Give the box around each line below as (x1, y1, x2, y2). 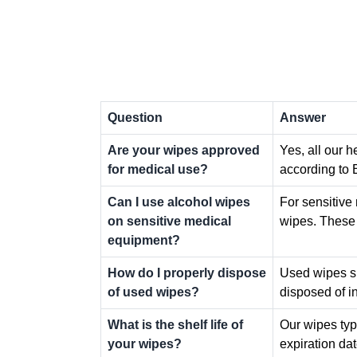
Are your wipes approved (108, 143, 260, 157)
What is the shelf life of (108, 317, 243, 331)
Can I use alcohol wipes (108, 194, 250, 209)
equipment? (108, 233, 180, 247)
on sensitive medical (108, 214, 231, 228)
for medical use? (108, 162, 208, 176)
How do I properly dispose (108, 265, 266, 280)
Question (108, 110, 163, 124)
